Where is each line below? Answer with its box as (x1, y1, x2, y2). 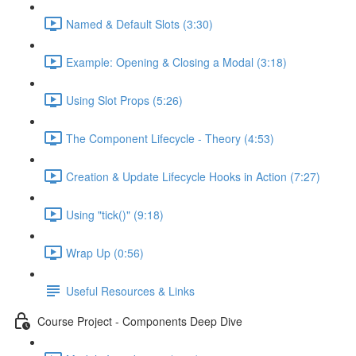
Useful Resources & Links (66, 282, 195, 299)
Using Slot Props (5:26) (66, 91, 183, 108)
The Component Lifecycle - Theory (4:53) (66, 130, 274, 146)
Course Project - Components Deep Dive (37, 312, 242, 329)
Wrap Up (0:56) (66, 244, 144, 261)
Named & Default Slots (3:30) (66, 15, 213, 32)
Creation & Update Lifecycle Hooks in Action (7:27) (66, 168, 320, 184)
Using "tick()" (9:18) (66, 206, 164, 222)
